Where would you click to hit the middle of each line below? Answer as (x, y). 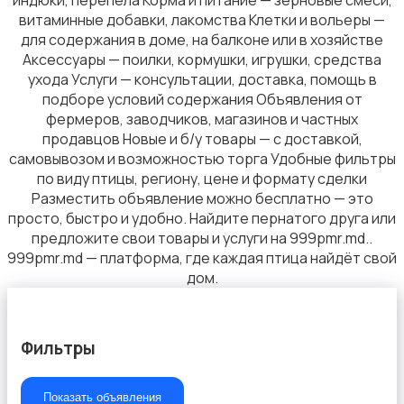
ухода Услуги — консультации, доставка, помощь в (202, 80)
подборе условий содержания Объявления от (202, 100)
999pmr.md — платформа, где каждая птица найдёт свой (202, 258)
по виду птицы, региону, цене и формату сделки (202, 179)
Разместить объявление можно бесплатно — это (202, 199)
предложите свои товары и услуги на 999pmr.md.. (202, 239)
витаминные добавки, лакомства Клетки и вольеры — (202, 20)
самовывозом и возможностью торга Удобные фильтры (202, 159)
